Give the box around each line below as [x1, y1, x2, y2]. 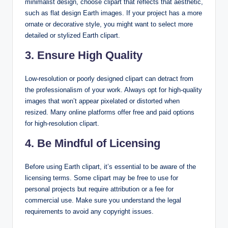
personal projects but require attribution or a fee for [25, 185, 174, 193]
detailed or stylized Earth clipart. [25, 31, 120, 39]
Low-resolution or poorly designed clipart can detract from [25, 74, 193, 82]
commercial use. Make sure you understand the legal [25, 196, 181, 204]
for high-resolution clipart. [25, 119, 99, 127]
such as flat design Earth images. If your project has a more [25, 9, 202, 17]
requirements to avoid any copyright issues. [25, 207, 154, 215]
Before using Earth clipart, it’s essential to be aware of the [25, 162, 196, 170]
